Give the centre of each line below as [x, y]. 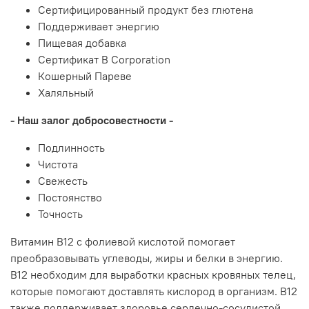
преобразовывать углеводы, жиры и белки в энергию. [147, 258]
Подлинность [71, 147]
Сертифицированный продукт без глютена [146, 9]
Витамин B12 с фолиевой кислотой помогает [123, 241]
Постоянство [70, 197]
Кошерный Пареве [85, 76]
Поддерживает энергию [99, 26]
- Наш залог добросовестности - [92, 120]
